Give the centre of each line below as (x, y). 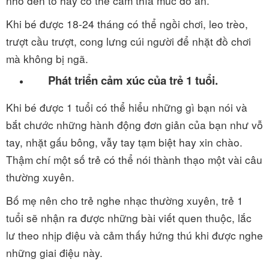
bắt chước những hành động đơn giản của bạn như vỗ (134, 125)
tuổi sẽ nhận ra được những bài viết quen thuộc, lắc (129, 218)
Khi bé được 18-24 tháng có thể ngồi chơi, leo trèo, (127, 24)
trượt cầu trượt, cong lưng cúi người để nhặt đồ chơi (128, 41)
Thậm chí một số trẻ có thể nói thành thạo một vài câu (134, 159)
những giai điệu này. (54, 252)
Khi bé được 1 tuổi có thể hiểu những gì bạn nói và (127, 107)
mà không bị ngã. (47, 59)
